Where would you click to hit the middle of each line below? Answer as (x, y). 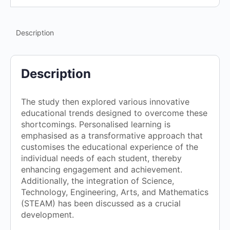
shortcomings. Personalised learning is (96, 124)
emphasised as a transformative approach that (112, 136)
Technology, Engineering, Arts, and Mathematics (115, 192)
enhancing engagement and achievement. (102, 170)
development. (47, 215)
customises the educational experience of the (110, 147)
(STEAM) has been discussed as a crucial (101, 204)
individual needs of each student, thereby (101, 158)
